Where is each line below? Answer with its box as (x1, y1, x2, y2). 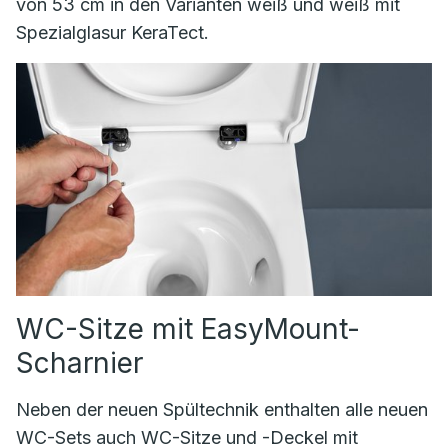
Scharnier (16, 346, 143, 381)
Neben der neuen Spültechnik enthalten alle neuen (16, 399, 428, 421)
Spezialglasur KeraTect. (16, 21, 209, 43)
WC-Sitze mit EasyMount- (16, 312, 360, 347)
